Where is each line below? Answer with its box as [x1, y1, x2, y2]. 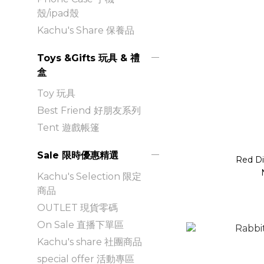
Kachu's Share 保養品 [37, 24, 134, 36]
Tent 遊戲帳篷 [37, 121, 100, 133]
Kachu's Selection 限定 [37, 170, 141, 182]
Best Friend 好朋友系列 [37, 104, 141, 116]
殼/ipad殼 [37, 7, 79, 19]
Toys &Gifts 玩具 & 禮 [37, 52, 140, 64]
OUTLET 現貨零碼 [37, 202, 118, 213]
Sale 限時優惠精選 [37, 149, 118, 161]
